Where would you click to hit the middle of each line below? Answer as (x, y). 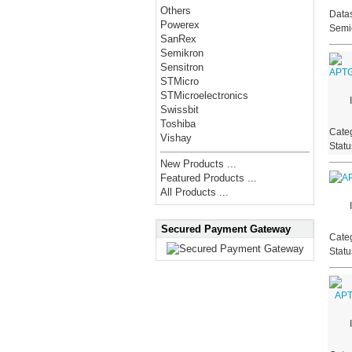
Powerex (180, 25)
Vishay (176, 138)
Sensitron (182, 68)
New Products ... (199, 164)
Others (176, 11)
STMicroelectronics (205, 96)
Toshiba (178, 124)
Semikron (182, 53)
